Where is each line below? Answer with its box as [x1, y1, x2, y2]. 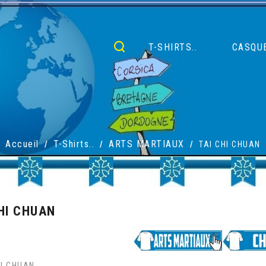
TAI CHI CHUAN [199, 140, 261, 149]
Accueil [5, 138, 39, 150]
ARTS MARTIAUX [109, 138, 185, 150]
